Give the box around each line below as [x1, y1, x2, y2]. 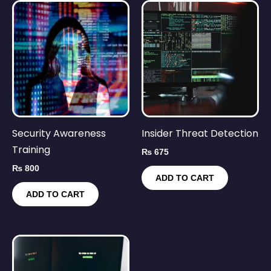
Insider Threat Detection [142, 126, 258, 140]
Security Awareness [12, 126, 106, 140]
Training [12, 142, 50, 157]
